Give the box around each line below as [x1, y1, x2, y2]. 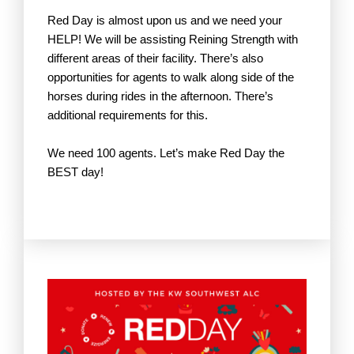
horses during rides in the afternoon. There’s [47, 90, 273, 103]
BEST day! [47, 166, 104, 179]
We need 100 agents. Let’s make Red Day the [47, 147, 284, 160]
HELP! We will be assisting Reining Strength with [47, 33, 298, 46]
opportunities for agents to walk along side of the [47, 71, 294, 84]
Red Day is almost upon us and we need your [47, 14, 282, 27]
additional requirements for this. [47, 109, 208, 122]
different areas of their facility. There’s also [47, 52, 263, 65]
